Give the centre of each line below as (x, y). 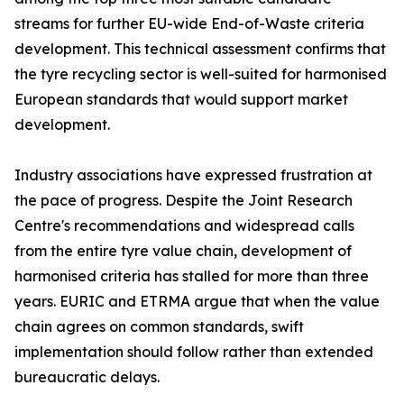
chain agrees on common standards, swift (159, 327)
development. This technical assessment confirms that (200, 49)
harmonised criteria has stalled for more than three (192, 276)
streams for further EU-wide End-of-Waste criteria (189, 24)
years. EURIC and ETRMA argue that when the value (197, 302)
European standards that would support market (181, 100)
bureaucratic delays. (87, 377)
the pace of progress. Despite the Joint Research (184, 201)
